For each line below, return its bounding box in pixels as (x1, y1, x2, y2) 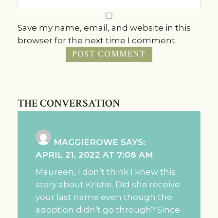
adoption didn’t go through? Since (36, 204, 181, 215)
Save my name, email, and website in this (17, 22, 191, 33)
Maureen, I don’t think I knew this (36, 166, 176, 177)
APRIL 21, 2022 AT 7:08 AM (36, 149, 154, 160)
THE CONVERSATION (17, 96, 120, 110)
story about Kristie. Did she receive (36, 179, 181, 189)
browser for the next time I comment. (17, 35, 177, 45)
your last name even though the (36, 192, 173, 202)
